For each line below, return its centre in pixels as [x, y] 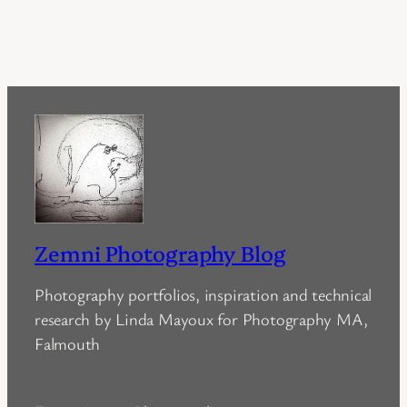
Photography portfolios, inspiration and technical [203, 294]
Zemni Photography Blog [160, 253]
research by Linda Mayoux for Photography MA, [201, 318]
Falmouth [68, 343]
